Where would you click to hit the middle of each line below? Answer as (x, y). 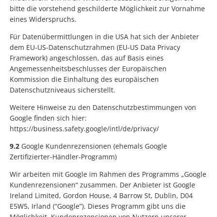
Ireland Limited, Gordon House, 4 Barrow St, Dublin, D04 (101, 196)
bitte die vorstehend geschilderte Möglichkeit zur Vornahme (107, 9)
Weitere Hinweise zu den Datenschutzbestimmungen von (103, 108)
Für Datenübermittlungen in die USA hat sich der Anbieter (104, 37)
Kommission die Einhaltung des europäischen (84, 79)
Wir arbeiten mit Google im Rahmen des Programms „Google (108, 174)
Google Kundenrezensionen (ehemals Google (93, 146)
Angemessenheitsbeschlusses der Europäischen (88, 69)
